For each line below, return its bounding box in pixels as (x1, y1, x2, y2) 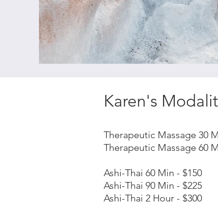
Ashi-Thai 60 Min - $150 (104, 167, 202, 179)
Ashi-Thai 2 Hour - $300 (104, 192, 202, 204)
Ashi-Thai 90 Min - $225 (104, 180, 202, 191)
